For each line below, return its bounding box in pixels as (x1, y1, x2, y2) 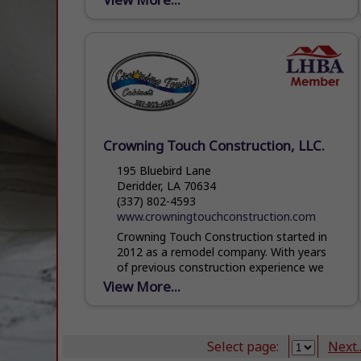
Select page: (207, 337, 280, 355)
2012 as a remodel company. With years (117, 243, 327, 259)
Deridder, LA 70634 (117, 177, 217, 193)
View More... (103, 276, 181, 296)
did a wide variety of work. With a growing (117, 274, 337, 290)
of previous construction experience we (117, 259, 325, 275)
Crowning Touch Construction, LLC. (103, 135, 326, 155)
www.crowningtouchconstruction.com (117, 208, 317, 224)
